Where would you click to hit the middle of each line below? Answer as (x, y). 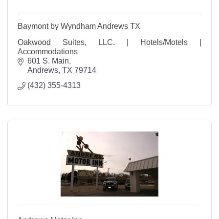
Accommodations (48, 52)
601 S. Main (48, 61)
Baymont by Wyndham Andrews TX (79, 26)
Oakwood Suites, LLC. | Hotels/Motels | (109, 43)
